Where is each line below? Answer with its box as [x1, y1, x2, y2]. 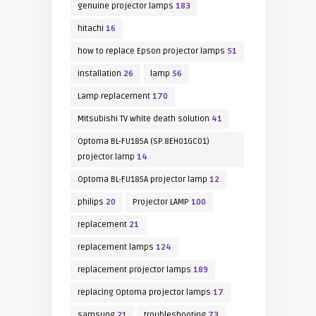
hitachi [77, 23, 104, 34]
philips [77, 197, 104, 207]
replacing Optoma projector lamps [77, 287, 211, 298]
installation [77, 68, 121, 79]
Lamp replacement [77, 91, 150, 102]
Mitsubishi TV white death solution [77, 114, 209, 124]
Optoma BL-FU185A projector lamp [77, 174, 207, 185]
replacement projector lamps [77, 265, 191, 275]
